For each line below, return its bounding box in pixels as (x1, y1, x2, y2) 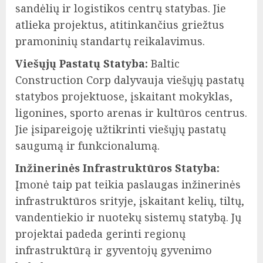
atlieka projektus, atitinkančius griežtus (15, 18, 224, 32)
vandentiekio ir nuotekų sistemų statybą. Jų (15, 210, 241, 225)
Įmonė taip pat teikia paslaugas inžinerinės (15, 177, 241, 192)
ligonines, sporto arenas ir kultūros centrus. (15, 106, 247, 120)
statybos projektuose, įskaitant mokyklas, (15, 89, 232, 104)
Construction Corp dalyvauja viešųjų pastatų (15, 73, 244, 87)
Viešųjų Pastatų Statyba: (15, 56, 148, 71)
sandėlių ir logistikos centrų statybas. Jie (15, 1, 226, 16)
